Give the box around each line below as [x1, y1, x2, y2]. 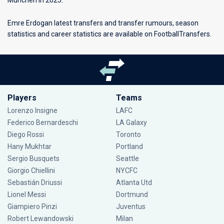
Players [7, 93, 36, 102]
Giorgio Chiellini [7, 166, 55, 174]
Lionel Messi [7, 190, 47, 198]
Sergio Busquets [7, 154, 59, 162]
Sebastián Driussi [7, 178, 63, 186]
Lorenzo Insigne [7, 106, 57, 114]
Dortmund [115, 190, 148, 198]
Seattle [115, 154, 139, 162]
